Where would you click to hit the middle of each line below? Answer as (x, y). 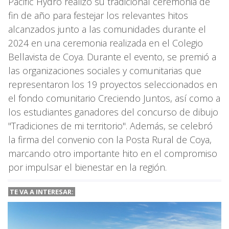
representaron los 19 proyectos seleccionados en (113, 84)
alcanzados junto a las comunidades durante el (107, 29)
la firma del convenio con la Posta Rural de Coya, (110, 139)
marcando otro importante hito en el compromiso (113, 153)
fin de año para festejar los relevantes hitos (98, 15)
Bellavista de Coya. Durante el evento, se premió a (112, 56)
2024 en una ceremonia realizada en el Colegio (106, 43)
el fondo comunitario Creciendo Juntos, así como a (114, 98)
